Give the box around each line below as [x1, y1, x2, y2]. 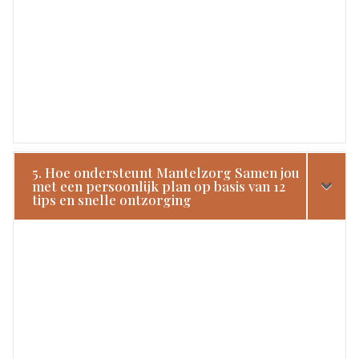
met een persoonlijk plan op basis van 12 [32, 176, 286, 195]
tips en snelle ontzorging [32, 190, 192, 208]
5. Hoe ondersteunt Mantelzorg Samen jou [32, 163, 301, 181]
